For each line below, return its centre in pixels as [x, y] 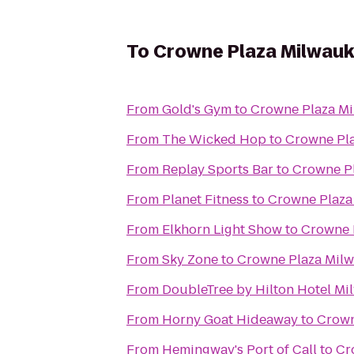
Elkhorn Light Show [222, 230]
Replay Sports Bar [218, 169]
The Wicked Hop [214, 139]
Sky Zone [190, 260]
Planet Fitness [205, 200]
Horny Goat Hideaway [230, 320]
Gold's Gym [197, 109]
